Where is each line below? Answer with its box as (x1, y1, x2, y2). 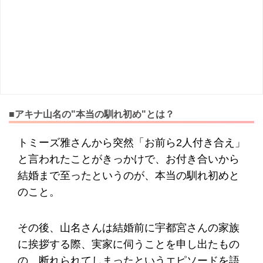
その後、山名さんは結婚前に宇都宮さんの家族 (18, 221, 240, 234)
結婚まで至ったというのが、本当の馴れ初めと (18, 170, 240, 181)
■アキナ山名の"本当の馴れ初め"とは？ (9, 109, 174, 119)
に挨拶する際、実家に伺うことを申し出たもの (18, 238, 240, 250)
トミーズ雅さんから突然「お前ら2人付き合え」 (18, 137, 245, 149)
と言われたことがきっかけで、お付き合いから (18, 153, 240, 165)
